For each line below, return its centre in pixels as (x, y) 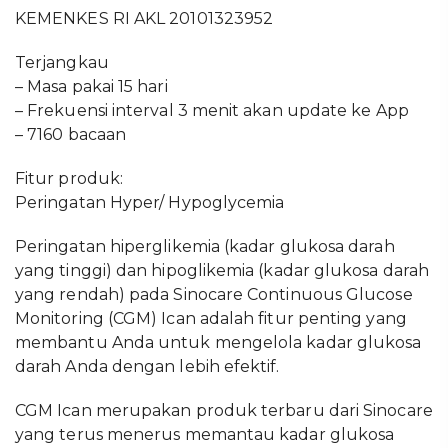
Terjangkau (62, 62)
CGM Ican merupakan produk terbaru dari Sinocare (224, 410)
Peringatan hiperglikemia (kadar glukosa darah (205, 246)
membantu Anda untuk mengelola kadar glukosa (218, 342)
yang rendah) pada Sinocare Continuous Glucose (214, 294)
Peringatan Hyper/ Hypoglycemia (150, 202)
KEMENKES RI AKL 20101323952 (144, 18)
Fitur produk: (69, 178)
